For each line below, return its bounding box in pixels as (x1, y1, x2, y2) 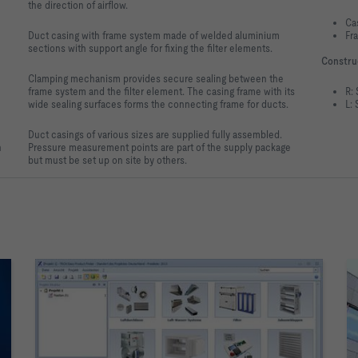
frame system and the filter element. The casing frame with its (28, 84, 296, 97)
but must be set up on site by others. (28, 153, 188, 166)
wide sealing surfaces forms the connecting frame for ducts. (28, 97, 289, 110)
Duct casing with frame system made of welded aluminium (28, 28, 280, 42)
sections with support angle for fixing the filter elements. (28, 41, 273, 54)
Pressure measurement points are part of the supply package (28, 140, 292, 153)
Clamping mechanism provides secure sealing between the (28, 71, 284, 85)
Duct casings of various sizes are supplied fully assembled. (28, 127, 283, 141)
